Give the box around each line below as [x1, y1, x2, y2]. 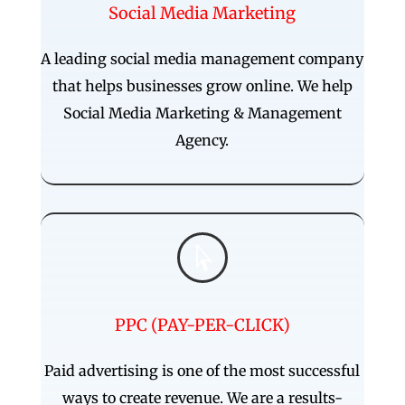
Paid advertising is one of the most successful [44, 361, 361, 380]
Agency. [175, 130, 230, 149]
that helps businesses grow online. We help [52, 76, 353, 95]
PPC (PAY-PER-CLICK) [114, 314, 290, 335]
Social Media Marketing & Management [62, 103, 342, 122]
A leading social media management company [41, 49, 364, 68]
